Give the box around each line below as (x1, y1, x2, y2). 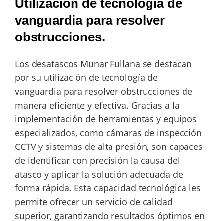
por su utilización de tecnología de (15, 71, 158, 83)
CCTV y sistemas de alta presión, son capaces (15, 140, 203, 152)
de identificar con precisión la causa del (15, 154, 180, 166)
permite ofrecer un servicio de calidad (15, 195, 173, 208)
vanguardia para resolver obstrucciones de (15, 85, 192, 97)
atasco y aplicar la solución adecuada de (15, 168, 183, 180)
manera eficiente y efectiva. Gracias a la (15, 99, 180, 111)
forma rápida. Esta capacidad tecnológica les (15, 182, 201, 194)
